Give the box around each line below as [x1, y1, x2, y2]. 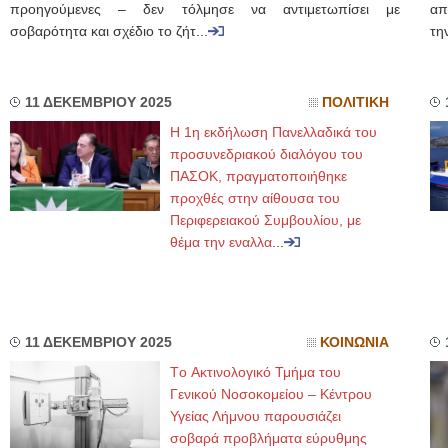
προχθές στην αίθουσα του [170, 190, 340, 206]
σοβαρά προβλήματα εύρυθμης [170, 430, 367, 446]
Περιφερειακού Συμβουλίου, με [170, 212, 361, 228]
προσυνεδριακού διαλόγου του [170, 146, 363, 162]
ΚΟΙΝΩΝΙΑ [320, 335, 389, 350]
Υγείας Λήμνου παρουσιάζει [170, 408, 341, 424]
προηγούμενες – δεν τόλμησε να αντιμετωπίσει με [10, 2, 400, 17]
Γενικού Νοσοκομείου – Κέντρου [170, 386, 372, 402]
